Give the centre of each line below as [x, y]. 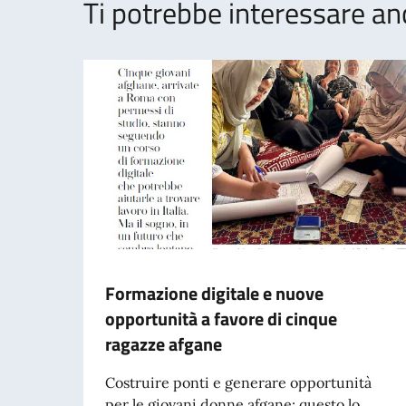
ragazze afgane [164, 343]
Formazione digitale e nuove [214, 293]
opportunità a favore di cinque [221, 318]
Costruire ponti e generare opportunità [238, 382]
